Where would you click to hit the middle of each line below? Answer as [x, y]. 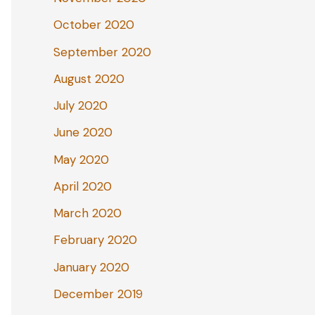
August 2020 [89, 78]
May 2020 [81, 159]
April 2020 [83, 186]
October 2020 [94, 25]
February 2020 [95, 240]
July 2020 [81, 106]
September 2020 [102, 52]
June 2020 [83, 133]
